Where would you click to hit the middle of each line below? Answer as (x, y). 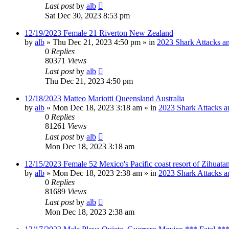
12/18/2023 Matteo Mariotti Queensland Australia (105, 98)
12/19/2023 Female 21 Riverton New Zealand (99, 33)
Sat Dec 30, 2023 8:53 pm (87, 15)
